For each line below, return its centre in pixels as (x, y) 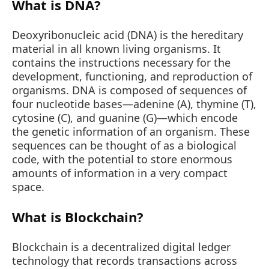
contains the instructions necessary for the (121, 63)
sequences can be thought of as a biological (124, 146)
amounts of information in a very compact (120, 173)
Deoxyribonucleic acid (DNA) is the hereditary (128, 35)
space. (28, 187)
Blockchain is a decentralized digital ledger (121, 247)
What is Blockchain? (78, 217)
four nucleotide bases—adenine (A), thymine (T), (134, 104)
